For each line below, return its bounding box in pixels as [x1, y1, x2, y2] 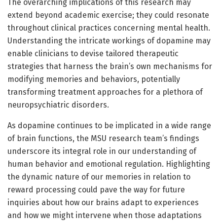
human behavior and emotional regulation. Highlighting [7, 159, 210, 169]
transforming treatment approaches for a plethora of [7, 87, 203, 97]
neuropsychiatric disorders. [7, 100, 109, 110]
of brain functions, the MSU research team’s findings [7, 133, 199, 143]
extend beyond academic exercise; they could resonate [7, 10, 209, 20]
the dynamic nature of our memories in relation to [7, 172, 190, 182]
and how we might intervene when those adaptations [7, 210, 202, 220]
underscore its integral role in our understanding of [7, 146, 196, 156]
